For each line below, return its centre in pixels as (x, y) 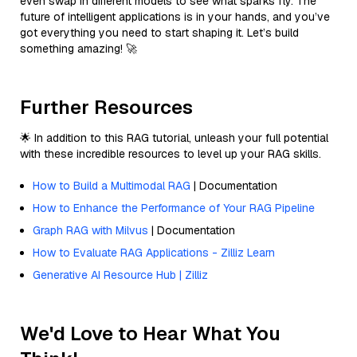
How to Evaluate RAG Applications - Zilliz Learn (154, 252)
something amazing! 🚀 (78, 48)
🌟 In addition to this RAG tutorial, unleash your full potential (174, 137)
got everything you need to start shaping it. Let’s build (159, 32)
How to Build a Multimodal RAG (112, 185)
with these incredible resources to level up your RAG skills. (171, 153)
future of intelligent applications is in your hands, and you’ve (175, 16)
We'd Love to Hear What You (150, 333)
